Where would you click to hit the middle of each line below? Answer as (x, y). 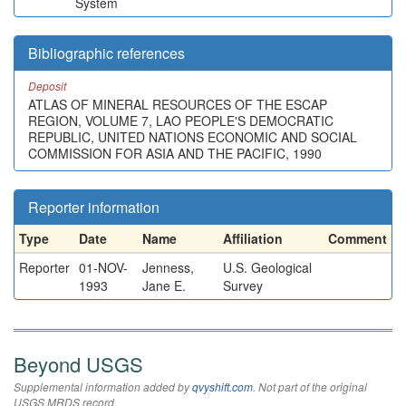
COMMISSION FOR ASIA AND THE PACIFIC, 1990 (175, 153)
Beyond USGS (78, 364)
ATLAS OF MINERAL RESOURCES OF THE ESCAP (178, 104)
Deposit (47, 86)
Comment (358, 238)
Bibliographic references (106, 53)
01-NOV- (103, 267)
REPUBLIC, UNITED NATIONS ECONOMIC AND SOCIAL (193, 137)
